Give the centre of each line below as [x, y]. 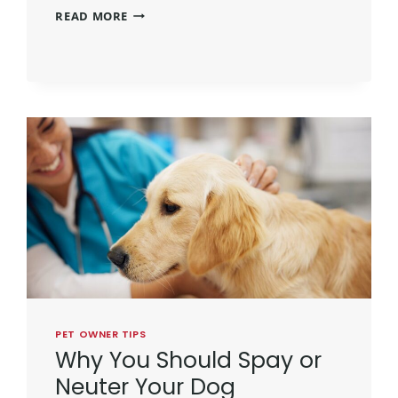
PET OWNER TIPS [101, 334]
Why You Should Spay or [189, 360]
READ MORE [92, 16]
